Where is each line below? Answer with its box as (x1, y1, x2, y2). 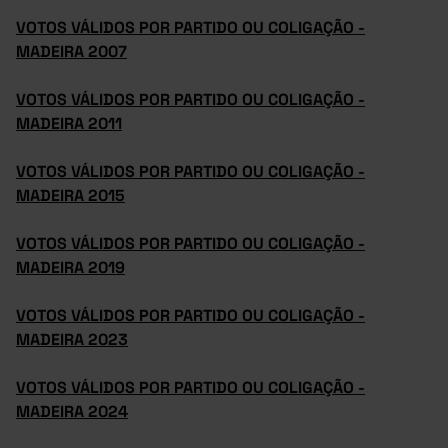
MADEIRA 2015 (16, 185, 125, 206)
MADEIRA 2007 (16, 41, 127, 62)
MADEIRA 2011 (16, 113, 122, 134)
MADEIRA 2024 (16, 401, 128, 422)
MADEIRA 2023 (16, 329, 128, 350)
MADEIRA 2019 (16, 257, 125, 278)
